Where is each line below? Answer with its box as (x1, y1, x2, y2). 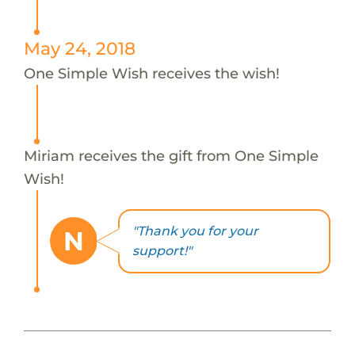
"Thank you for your (132, 223, 258, 239)
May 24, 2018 (23, 37, 136, 59)
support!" (132, 243, 192, 259)
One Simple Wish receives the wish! (23, 63, 280, 82)
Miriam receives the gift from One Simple (23, 146, 319, 165)
